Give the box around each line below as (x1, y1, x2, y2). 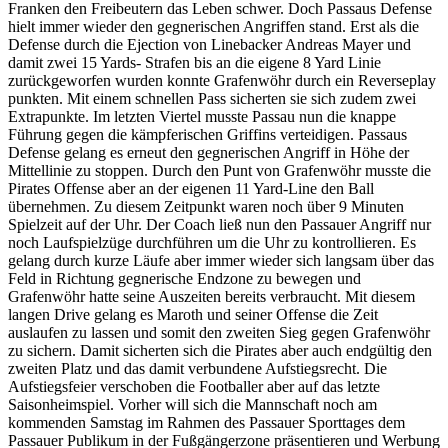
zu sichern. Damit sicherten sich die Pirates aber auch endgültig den (8, 342, 432, 360)
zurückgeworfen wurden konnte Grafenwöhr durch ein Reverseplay (8, 72, 436, 90)
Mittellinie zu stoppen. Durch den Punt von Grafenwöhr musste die (8, 162, 431, 180)
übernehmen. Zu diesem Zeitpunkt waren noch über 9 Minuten (8, 198, 404, 216)
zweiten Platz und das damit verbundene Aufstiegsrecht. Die (8, 360, 387, 378)
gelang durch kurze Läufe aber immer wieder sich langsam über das (8, 252, 434, 270)
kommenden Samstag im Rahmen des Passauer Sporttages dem (8, 414, 405, 432)
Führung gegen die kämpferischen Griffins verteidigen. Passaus (8, 126, 407, 144)
